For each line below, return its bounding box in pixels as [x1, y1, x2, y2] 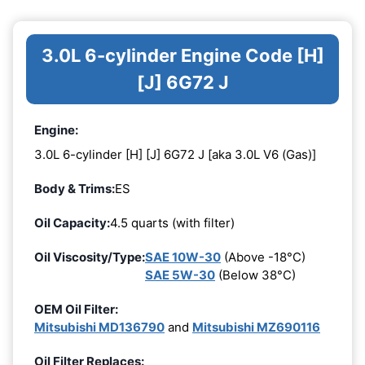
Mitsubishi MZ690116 [192, 319, 320, 335]
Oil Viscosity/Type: [34, 248, 145, 265]
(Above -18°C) [221, 248, 306, 265]
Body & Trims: [34, 180, 115, 196]
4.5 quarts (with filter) [110, 214, 235, 231]
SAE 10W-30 [145, 248, 221, 265]
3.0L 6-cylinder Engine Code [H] [41, 45, 324, 67]
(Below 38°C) [215, 266, 296, 283]
